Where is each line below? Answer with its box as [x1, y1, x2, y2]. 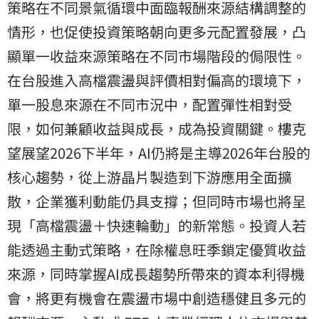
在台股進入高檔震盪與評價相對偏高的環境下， [7, 69, 306, 90]
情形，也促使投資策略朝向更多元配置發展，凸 [7, 21, 306, 42]
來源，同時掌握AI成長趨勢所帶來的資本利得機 [7, 263, 305, 284]
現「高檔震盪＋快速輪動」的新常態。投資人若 [7, 214, 306, 236]
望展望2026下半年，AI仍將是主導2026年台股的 [7, 142, 310, 163]
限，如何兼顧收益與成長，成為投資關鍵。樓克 [7, 117, 306, 139]
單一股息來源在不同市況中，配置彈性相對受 [7, 93, 292, 115]
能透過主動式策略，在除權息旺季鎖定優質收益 [7, 239, 306, 260]
